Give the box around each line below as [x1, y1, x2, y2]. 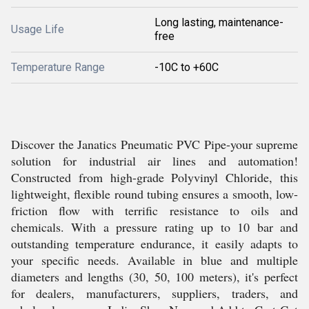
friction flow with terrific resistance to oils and [11, 202, 298, 219]
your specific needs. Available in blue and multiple [11, 252, 298, 268]
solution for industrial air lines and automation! [11, 152, 298, 169]
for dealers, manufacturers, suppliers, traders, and [11, 285, 298, 301]
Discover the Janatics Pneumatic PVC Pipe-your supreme [11, 136, 298, 152]
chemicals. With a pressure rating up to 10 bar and [11, 219, 298, 235]
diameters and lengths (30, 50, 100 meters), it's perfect [11, 268, 298, 285]
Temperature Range [11, 61, 105, 74]
